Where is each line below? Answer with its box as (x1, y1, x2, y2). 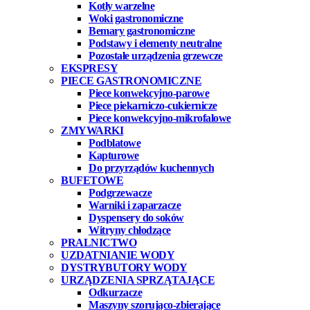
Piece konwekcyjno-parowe (89, 87, 209, 100)
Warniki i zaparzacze (89, 199, 181, 212)
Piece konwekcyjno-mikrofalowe (89, 112, 231, 125)
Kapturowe (89, 149, 139, 162)
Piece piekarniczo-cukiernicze (89, 100, 217, 112)
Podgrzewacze (89, 187, 152, 199)
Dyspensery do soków (89, 212, 184, 224)
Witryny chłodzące (89, 224, 171, 237)
